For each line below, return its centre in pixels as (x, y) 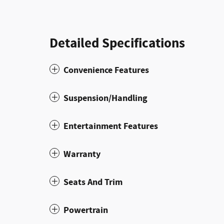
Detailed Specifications (117, 43)
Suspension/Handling (105, 98)
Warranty (82, 154)
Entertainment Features (111, 126)
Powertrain (86, 210)
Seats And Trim (93, 182)
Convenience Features (106, 70)
